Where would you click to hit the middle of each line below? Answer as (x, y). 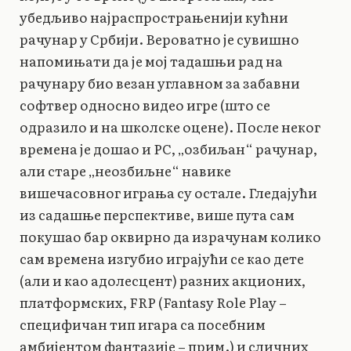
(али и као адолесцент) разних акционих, (163, 280)
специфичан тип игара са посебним (143, 324)
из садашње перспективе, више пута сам (157, 215)
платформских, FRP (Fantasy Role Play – (153, 302)
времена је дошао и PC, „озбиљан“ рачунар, (168, 149)
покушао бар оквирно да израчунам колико (170, 237)
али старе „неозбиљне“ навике (125, 171)
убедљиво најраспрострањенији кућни (154, 17)
